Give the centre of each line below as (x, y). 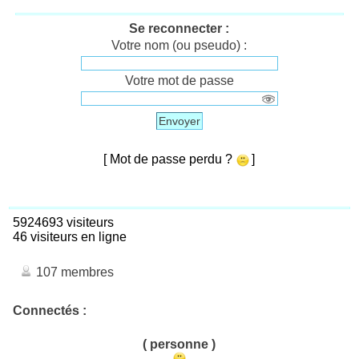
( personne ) (179, 345)
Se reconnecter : (179, 29)
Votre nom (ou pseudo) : (179, 46)
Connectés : (50, 311)
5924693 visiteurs (60, 223)
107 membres (73, 272)
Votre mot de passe (179, 81)
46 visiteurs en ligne (67, 237)
